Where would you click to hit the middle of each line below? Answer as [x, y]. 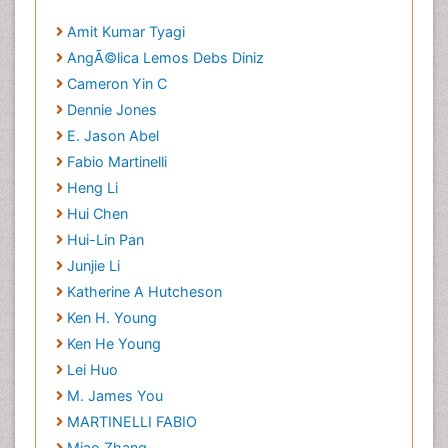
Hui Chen [97, 214]
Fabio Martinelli [117, 162]
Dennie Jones [112, 110]
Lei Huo [92, 370]
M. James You [115, 396]
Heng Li [92, 188]
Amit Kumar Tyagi [126, 32]
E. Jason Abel [113, 136]
